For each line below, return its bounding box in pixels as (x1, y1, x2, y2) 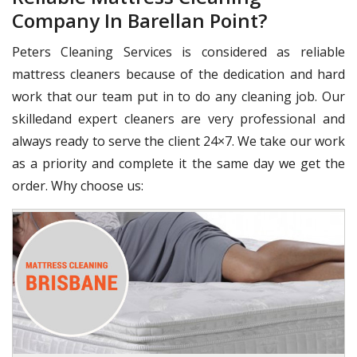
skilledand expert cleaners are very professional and (12, 109, 345, 127)
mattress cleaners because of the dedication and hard (12, 65, 345, 83)
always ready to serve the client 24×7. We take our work (12, 131, 345, 150)
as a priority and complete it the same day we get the (12, 154, 345, 172)
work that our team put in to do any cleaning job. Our (12, 87, 345, 105)
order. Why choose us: (12, 176, 143, 194)
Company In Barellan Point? (12, 6, 267, 33)
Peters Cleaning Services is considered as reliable (12, 42, 345, 61)
